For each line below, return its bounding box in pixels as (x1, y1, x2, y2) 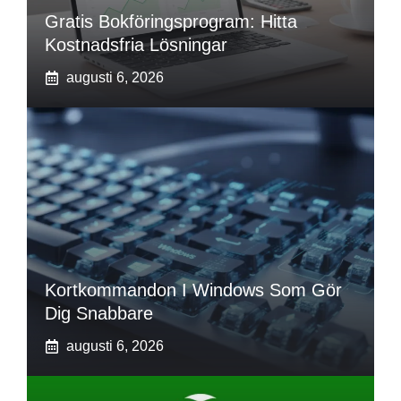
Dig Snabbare (45, 303, 153, 324)
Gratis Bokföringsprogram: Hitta (45, 12, 297, 32)
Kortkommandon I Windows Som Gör (45, 280, 342, 301)
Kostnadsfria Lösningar (45, 35, 227, 55)
